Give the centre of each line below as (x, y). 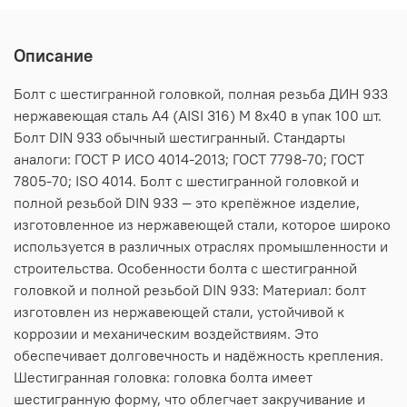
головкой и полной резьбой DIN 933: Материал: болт (190, 289)
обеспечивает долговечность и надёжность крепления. (199, 355)
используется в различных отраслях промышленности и (201, 246)
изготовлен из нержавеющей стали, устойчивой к (179, 311)
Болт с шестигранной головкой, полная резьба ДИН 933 (201, 93)
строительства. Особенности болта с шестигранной (185, 268)
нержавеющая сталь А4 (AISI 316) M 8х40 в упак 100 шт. (198, 115)
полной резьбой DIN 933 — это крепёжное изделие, (187, 202)
